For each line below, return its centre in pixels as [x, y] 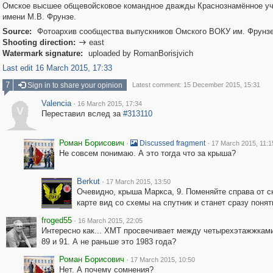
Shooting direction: [39, 42]
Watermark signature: [42, 53]
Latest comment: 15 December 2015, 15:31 [196, 85]
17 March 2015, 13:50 [138, 182]
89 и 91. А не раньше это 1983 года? [108, 242]
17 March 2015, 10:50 [162, 260]
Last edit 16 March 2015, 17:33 [57, 68]
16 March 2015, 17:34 [109, 104]
